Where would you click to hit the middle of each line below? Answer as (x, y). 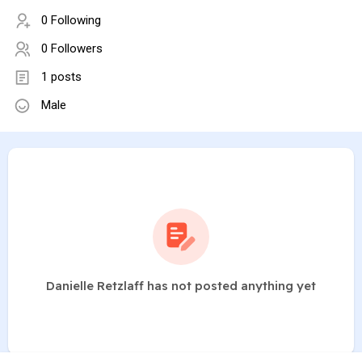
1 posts (61, 77)
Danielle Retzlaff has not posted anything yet (181, 286)
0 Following (71, 21)
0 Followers (72, 49)
